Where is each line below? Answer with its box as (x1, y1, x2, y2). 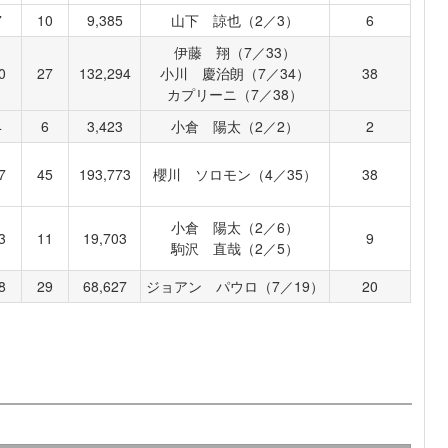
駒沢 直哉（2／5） (171, 238, 300, 259)
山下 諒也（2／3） (171, 10, 300, 31)
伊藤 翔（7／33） (174, 42, 297, 63)
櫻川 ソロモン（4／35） (153, 164, 318, 185)
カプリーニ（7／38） (167, 84, 304, 105)
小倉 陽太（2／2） (171, 116, 300, 137)
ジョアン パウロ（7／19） (146, 276, 325, 297)
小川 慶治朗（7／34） (160, 63, 311, 84)
